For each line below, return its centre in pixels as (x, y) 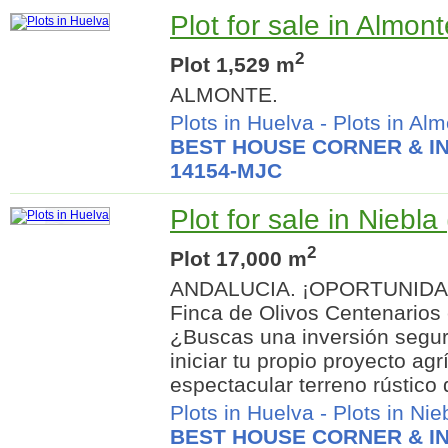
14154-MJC (226, 170)
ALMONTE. (224, 94)
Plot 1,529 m (232, 64)
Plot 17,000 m (238, 258)
